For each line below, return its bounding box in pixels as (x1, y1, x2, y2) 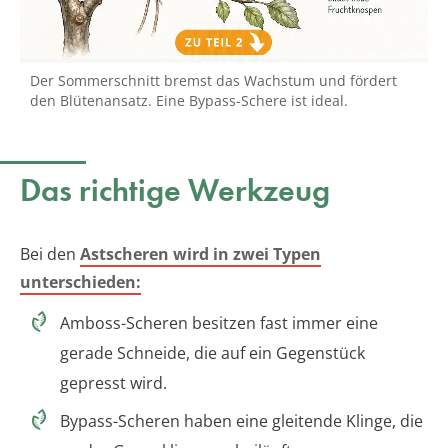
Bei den (20, 242, 80, 265)
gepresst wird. (60, 371, 167, 394)
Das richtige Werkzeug (20, 169, 330, 211)
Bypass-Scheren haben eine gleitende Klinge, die (60, 409, 423, 432)
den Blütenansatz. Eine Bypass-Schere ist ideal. (30, 90, 348, 110)
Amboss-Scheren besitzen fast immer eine (60, 311, 378, 334)
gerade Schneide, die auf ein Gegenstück (60, 341, 365, 364)
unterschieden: (20, 270, 141, 293)
